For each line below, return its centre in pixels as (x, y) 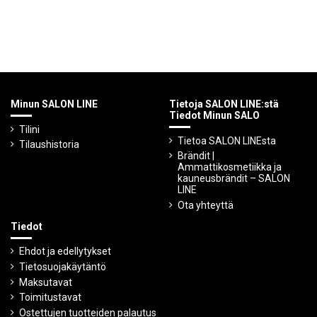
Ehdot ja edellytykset (65, 252)
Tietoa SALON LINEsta (227, 140)
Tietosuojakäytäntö (63, 267)
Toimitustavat (50, 298)
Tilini (29, 129)
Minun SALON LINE (54, 104)
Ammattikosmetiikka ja (230, 167)
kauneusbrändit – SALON (234, 179)
